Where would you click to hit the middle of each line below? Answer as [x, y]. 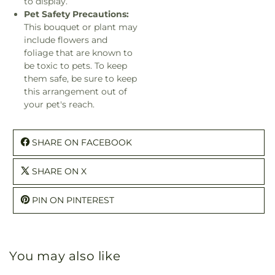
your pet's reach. [59, 104]
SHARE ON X [59, 171]
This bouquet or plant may [81, 27]
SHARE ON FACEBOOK [82, 142]
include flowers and [66, 40]
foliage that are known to [78, 52]
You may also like [65, 256]
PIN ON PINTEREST [73, 200]
